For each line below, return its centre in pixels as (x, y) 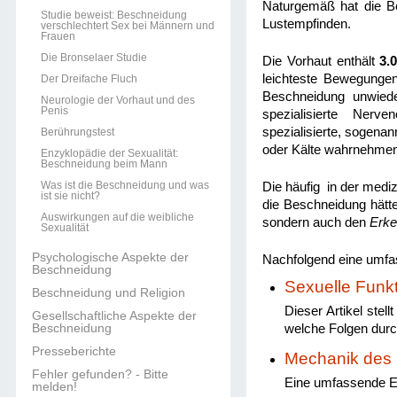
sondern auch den (316, 222)
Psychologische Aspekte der (110, 257)
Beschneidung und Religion (109, 292)
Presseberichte (74, 351)
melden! (54, 386)
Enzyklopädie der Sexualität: (109, 153)
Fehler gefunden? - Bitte (100, 374)
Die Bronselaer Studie (94, 58)
